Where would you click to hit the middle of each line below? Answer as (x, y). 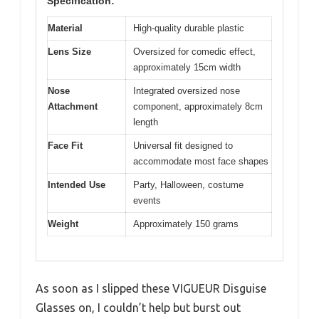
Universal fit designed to (183, 145)
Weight (63, 224)
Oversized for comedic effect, (194, 51)
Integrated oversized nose (187, 90)
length (146, 122)
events (147, 200)
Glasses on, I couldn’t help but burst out (138, 308)
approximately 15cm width (187, 67)
